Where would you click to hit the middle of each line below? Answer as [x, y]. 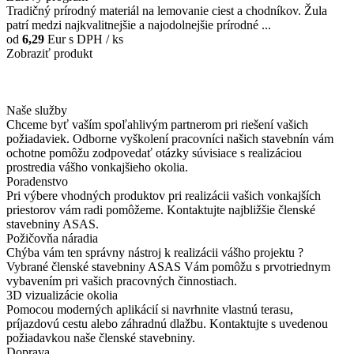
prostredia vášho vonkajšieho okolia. [100, 168]
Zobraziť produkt [49, 54]
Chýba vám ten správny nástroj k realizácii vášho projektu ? [155, 253]
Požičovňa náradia [52, 239]
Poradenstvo [37, 182]
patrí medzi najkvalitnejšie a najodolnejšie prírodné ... [139, 25]
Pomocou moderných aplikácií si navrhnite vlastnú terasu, [150, 310]
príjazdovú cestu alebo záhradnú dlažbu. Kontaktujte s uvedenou [167, 324]
